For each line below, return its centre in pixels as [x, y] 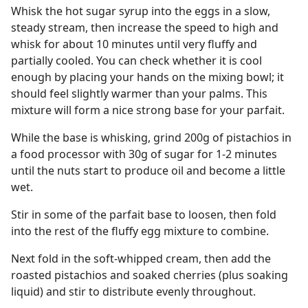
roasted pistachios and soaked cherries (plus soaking [150, 275]
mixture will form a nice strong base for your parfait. [148, 110]
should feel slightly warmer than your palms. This [139, 93]
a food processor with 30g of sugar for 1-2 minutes [144, 154]
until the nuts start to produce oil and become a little [148, 170]
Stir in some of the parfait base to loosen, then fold [144, 214]
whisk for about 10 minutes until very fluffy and [134, 44]
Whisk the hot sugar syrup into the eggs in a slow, [141, 11]
